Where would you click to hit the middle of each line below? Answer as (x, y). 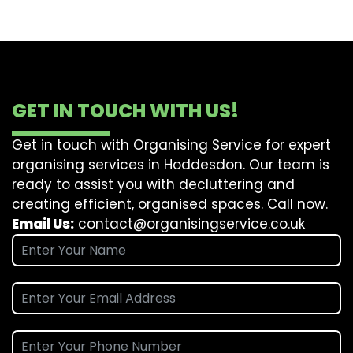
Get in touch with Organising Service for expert (171, 145)
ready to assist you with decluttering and (153, 184)
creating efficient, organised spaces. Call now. (170, 204)
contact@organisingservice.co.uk (191, 224)
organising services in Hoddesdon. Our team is (171, 165)
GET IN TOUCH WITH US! (125, 111)
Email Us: (43, 224)
